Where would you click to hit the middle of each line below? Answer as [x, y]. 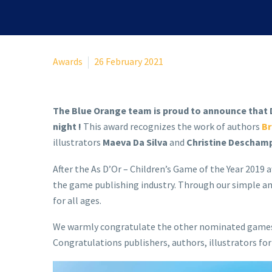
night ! [67, 126]
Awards [68, 61]
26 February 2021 [129, 61]
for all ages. [77, 200]
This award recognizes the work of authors [172, 126]
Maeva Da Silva [135, 142]
